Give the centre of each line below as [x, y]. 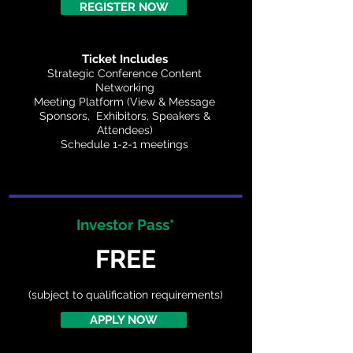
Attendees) [124, 130]
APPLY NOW [124, 320]
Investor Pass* [126, 225]
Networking [124, 87]
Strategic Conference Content [124, 73]
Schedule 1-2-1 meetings [124, 144]
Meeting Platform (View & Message [124, 102]
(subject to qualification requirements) [126, 295]
